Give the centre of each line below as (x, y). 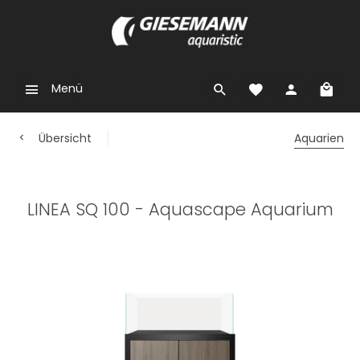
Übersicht (65, 138)
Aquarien (319, 138)
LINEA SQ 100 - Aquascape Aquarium (180, 209)
